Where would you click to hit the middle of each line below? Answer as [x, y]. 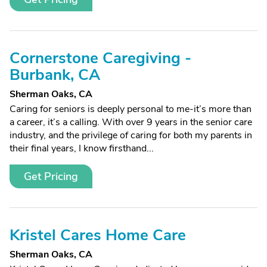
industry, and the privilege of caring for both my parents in [131, 135]
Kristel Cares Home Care [98, 235]
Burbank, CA [55, 75]
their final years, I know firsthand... [82, 148]
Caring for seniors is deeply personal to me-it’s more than [131, 109]
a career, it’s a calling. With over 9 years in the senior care [131, 122]
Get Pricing [51, 176]
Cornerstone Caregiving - [100, 58]
